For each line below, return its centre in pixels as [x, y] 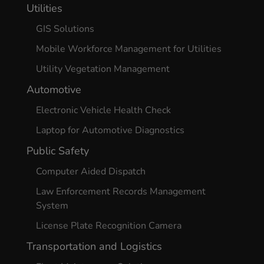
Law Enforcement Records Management [121, 192]
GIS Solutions [65, 29]
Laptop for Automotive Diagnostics [110, 130]
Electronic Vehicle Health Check [103, 110]
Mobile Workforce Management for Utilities [128, 49]
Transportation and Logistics [94, 246]
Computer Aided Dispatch [90, 171]
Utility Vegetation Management [103, 69]
